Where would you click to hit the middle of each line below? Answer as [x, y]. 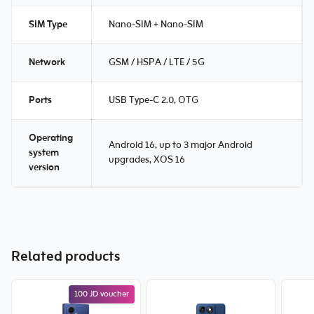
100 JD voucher [101, 294]
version [44, 168]
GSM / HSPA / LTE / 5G [157, 63]
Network [47, 63]
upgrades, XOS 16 [147, 160]
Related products [66, 257]
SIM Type [48, 25]
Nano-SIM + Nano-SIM [156, 25]
